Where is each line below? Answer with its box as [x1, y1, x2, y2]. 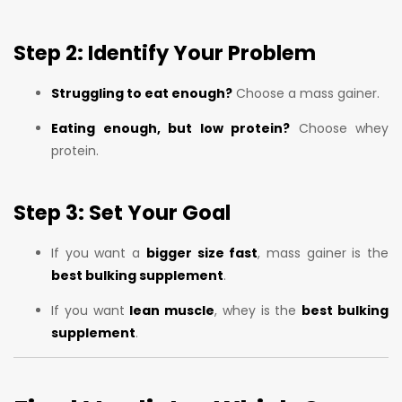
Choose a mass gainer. [232, 83, 380, 102]
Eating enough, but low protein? [51, 118, 290, 137]
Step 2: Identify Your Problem [13, 39, 316, 68]
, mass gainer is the [258, 243, 389, 262]
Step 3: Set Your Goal [13, 198, 231, 228]
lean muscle [129, 301, 215, 319]
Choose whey [290, 118, 389, 137]
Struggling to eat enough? [51, 83, 232, 102]
